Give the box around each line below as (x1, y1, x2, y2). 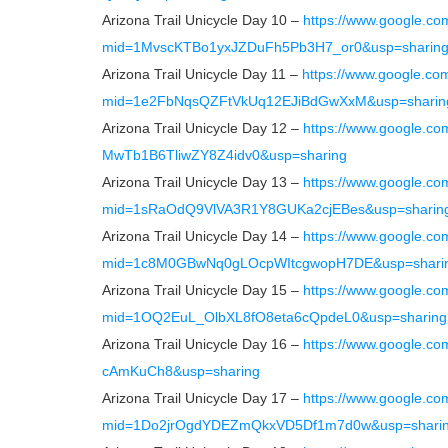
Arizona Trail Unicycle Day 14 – (102, 228, 303, 244)
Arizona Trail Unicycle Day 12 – (102, 120, 303, 136)
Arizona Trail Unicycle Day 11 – (102, 66, 302, 82)
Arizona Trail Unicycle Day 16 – (102, 336, 303, 352)
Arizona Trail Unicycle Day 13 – (102, 174, 303, 190)
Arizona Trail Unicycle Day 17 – (102, 390, 303, 406)
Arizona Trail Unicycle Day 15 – (102, 282, 303, 298)
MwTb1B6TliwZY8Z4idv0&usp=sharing (102, 147, 347, 163)
